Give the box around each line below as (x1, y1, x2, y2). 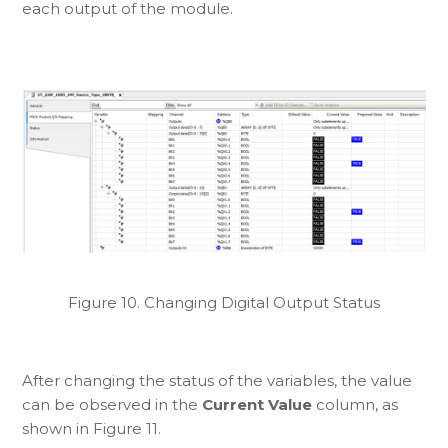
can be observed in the (22, 394, 203, 414)
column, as (312, 394, 399, 414)
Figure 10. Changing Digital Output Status (68, 292, 380, 312)
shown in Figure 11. (22, 418, 162, 438)
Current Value (202, 394, 313, 414)
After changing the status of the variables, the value (22, 370, 413, 390)
